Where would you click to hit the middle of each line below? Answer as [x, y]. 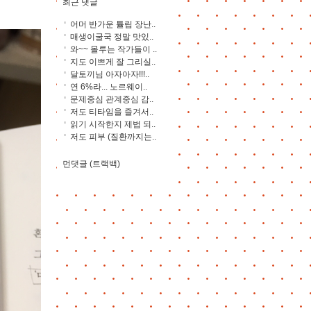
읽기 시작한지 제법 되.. [113, 124]
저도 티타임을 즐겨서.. [112, 112]
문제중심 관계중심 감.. [112, 99]
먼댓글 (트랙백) [91, 164]
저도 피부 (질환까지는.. [113, 137]
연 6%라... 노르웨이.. [109, 87]
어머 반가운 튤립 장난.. [113, 24]
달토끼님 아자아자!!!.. [110, 74]
